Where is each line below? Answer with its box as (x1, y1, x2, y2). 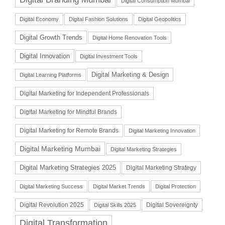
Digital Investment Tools (80, 53, 138, 59)
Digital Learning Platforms (20, 71, 81, 78)
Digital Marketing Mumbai (20, 144, 100, 153)
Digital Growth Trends (20, 33, 82, 41)
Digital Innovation (20, 52, 70, 60)
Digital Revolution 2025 (20, 201, 84, 208)
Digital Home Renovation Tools (92, 34, 167, 41)
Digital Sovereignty (146, 201, 198, 208)
